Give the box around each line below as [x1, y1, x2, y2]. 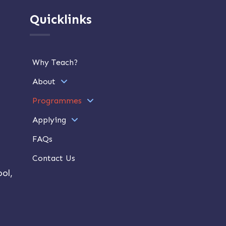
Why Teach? [32, 58, 78, 68]
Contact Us [32, 153, 75, 163]
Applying [32, 115, 66, 125]
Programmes [32, 96, 82, 106]
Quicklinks [29, 12, 92, 28]
